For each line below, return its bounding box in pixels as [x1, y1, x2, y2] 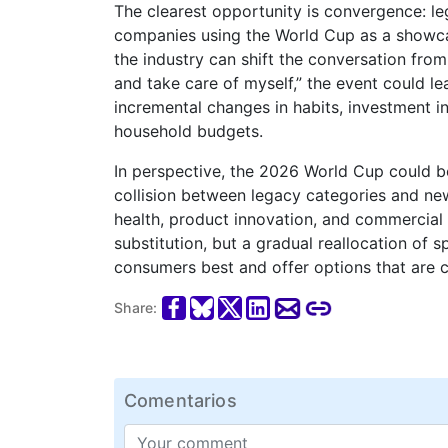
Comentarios [124, 389, 237, 411]
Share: [114, 298, 158, 316]
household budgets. [114, 120, 263, 141]
